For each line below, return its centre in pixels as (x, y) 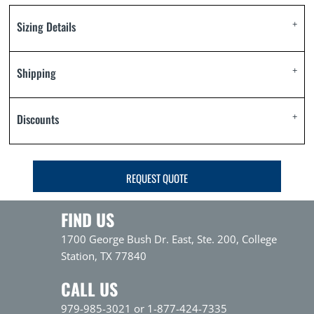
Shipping (36, 73)
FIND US (88, 219)
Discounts (38, 119)
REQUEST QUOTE (157, 178)
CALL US (90, 289)
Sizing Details (46, 27)
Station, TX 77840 (104, 256)
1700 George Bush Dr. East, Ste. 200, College (169, 239)
